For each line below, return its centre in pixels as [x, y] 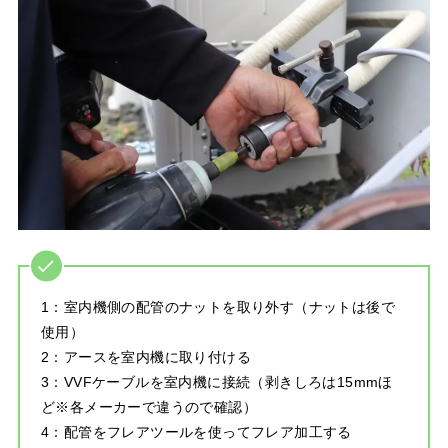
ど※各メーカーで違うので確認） [148, 407]
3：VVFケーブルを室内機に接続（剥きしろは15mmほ [216, 382]
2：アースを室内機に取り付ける [145, 357]
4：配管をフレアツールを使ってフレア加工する [196, 432]
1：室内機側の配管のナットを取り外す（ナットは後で [217, 307]
